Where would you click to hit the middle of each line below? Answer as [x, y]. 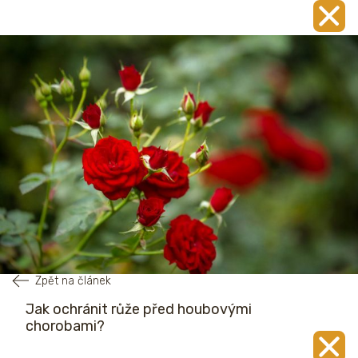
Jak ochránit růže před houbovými [139, 309]
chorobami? [65, 326]
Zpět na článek [73, 280]
